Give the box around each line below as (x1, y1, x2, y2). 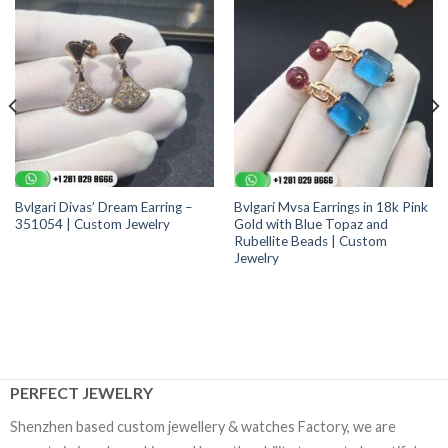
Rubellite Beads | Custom (233, 233, 387, 249)
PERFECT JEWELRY (9, 382, 153, 402)
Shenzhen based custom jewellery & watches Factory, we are (9, 417, 396, 435)
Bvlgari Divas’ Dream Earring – (14, 199, 193, 215)
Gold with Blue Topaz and (233, 216, 388, 232)
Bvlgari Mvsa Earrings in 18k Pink (233, 199, 428, 215)
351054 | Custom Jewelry (14, 216, 170, 232)
